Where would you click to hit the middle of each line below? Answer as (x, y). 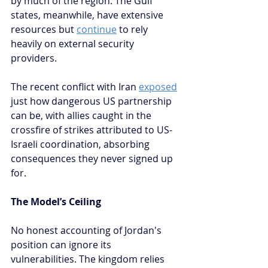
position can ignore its (62, 244)
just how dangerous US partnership (92, 101)
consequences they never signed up (93, 158)
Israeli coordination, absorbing (81, 144)
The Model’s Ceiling (56, 201)
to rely (133, 29)
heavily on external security (74, 43)
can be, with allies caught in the (82, 115)
